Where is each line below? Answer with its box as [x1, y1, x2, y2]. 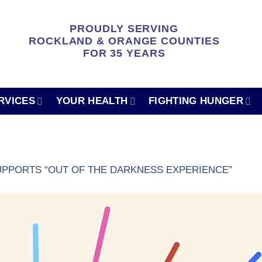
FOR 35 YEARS [82, 47, 166, 59]
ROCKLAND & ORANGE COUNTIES [29, 35, 220, 47]
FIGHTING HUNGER [148, 95, 243, 106]
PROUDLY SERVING [70, 23, 178, 35]
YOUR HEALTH [56, 95, 128, 106]
